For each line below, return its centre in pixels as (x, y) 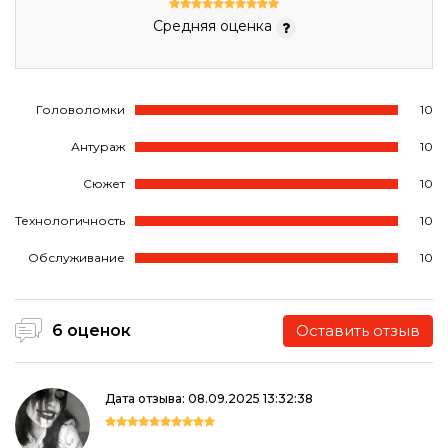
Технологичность (70, 220)
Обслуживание (76, 257)
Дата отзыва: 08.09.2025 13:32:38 (209, 398)
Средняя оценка (214, 26)
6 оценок (91, 330)
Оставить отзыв (358, 330)
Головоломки (80, 109)
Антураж (98, 146)
